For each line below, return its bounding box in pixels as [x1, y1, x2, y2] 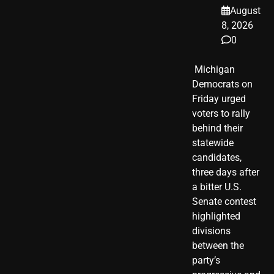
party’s [192, 254, 220, 266]
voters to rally [192, 107, 250, 119]
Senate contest [192, 195, 256, 207]
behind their [192, 122, 243, 134]
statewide [192, 136, 234, 149]
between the [192, 239, 244, 251]
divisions [192, 224, 231, 237]
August [230, 4, 261, 17]
